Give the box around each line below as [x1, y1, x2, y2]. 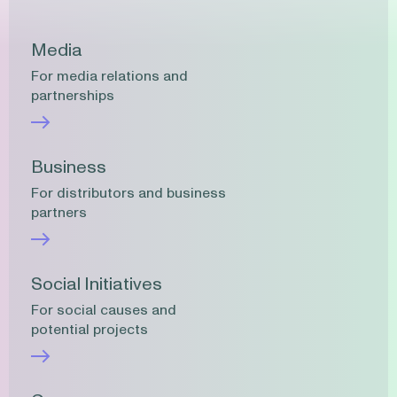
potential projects [31, 323, 148, 338]
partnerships [31, 89, 114, 104]
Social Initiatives [31, 276, 162, 294]
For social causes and [31, 303, 176, 318]
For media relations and [31, 69, 188, 84]
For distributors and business [31, 186, 226, 201]
